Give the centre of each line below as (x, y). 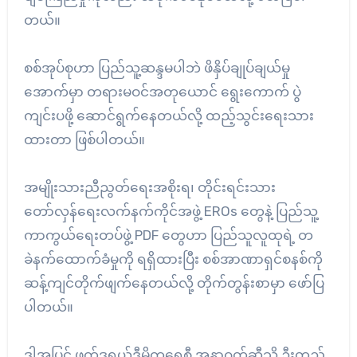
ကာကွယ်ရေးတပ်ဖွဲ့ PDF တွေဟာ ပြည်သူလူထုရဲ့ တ (168, 235)
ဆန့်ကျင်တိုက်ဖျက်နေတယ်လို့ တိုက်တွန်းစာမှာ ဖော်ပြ (174, 282)
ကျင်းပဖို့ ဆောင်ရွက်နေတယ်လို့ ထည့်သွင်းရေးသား (169, 115)
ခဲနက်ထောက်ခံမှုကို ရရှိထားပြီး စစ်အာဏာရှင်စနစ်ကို (173, 259)
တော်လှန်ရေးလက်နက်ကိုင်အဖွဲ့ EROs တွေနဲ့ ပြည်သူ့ (171, 211)
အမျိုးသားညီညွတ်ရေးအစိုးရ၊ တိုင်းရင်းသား (149, 187)
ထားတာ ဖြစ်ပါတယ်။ (84, 139)
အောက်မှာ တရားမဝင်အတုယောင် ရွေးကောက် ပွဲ (162, 91)
